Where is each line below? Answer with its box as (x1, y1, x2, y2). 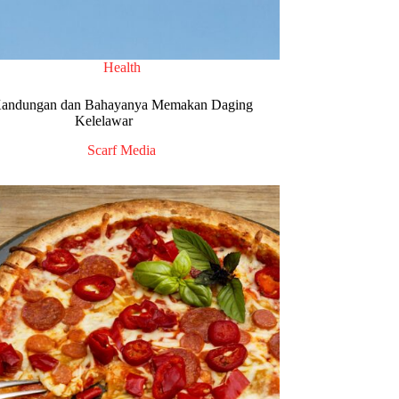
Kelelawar (75, 113, 134, 129)
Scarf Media (87, 142, 157, 159)
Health (102, 60, 141, 76)
